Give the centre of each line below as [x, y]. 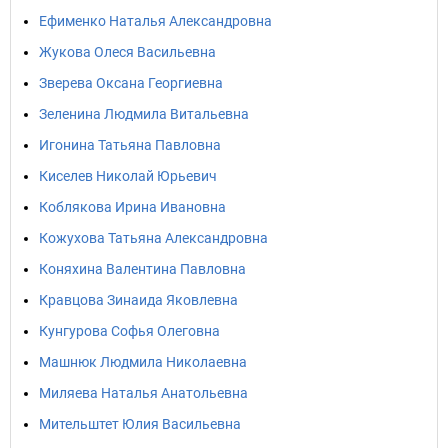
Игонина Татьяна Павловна [130, 145]
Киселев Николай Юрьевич [128, 176]
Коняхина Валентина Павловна [142, 269]
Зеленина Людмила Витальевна [144, 114]
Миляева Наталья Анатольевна [143, 393]
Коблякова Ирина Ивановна [132, 207]
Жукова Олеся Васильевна [127, 52]
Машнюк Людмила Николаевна [143, 362]
